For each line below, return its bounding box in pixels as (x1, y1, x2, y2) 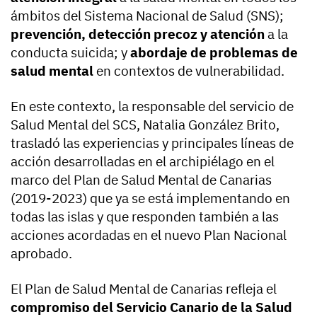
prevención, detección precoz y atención (11, 25, 265, 42)
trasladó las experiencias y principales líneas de (11, 134, 294, 151)
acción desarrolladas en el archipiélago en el (11, 152, 275, 170)
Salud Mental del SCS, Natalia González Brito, (11, 115, 279, 133)
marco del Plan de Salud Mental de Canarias (11, 171, 272, 188)
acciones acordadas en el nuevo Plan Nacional (11, 226, 287, 243)
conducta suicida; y (11, 43, 127, 61)
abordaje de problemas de (127, 43, 298, 61)
